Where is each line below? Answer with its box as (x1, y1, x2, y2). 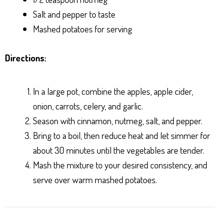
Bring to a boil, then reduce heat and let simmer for (33, 129, 210, 141)
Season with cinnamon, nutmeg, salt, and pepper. (33, 114, 202, 127)
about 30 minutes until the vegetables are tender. (33, 143, 204, 156)
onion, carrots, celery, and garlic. (33, 99, 143, 112)
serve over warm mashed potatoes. (33, 173, 157, 186)
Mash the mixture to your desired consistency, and (33, 158, 207, 171)
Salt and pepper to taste (33, 8, 115, 21)
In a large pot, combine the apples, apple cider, (33, 84, 193, 97)
